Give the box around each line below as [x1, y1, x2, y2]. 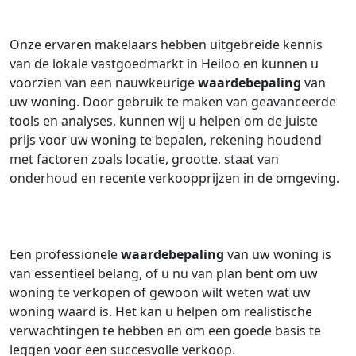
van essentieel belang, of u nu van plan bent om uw [10, 265, 318, 282]
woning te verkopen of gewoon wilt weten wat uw [10, 284, 311, 301]
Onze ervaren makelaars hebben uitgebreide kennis [10, 36, 323, 53]
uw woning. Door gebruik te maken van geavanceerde [10, 93, 336, 110]
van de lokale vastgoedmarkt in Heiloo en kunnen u [10, 55, 319, 72]
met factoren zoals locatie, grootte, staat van [10, 150, 279, 168]
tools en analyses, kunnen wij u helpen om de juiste [10, 112, 318, 130]
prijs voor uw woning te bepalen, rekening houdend [10, 131, 322, 149]
